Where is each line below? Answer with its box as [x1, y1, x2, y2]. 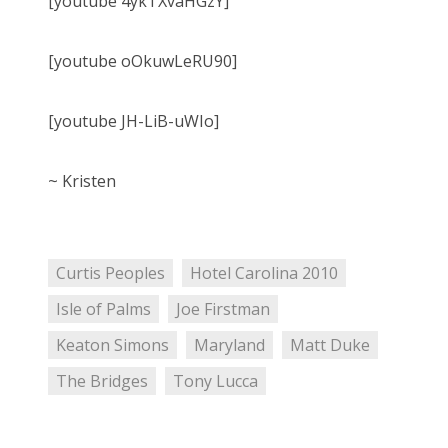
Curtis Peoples [56, 262, 165, 285]
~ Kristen [48, 170, 116, 193]
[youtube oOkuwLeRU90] [48, 50, 237, 73]
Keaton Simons [56, 334, 169, 357]
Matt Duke [289, 334, 370, 357]
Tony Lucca [172, 370, 258, 393]
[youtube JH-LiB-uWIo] [48, 110, 219, 133]
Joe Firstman [175, 298, 270, 321]
